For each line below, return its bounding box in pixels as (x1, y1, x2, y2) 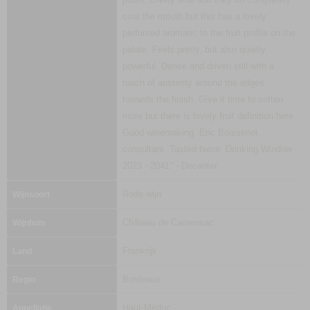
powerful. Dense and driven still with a (122, 61, 274, 71)
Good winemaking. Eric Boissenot (122, 127, 258, 138)
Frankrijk (122, 246, 157, 256)
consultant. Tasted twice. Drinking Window (122, 144, 292, 154)
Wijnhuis (12, 218, 46, 228)
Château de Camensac (122, 217, 214, 228)
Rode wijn (122, 189, 161, 199)
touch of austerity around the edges (122, 77, 264, 88)
